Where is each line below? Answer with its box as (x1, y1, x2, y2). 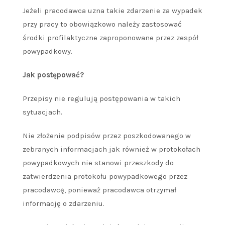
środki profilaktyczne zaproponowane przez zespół (23, 33, 198, 43)
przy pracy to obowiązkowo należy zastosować (23, 20, 182, 29)
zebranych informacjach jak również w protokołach (23, 145, 200, 154)
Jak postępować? (23, 70, 84, 80)
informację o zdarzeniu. (23, 199, 104, 208)
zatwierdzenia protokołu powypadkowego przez (23, 172, 187, 181)
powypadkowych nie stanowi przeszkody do (23, 158, 174, 168)
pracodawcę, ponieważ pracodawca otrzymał (23, 185, 176, 195)
